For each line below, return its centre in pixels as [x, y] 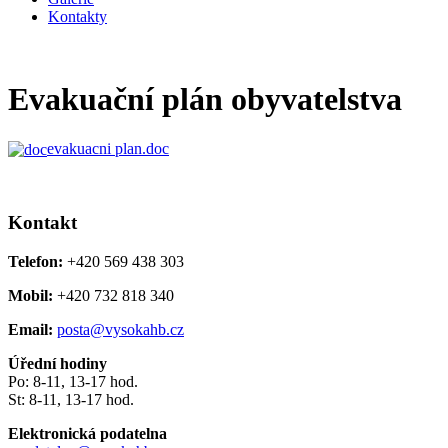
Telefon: [35, 261]
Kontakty [77, 16]
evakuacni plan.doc [108, 148]
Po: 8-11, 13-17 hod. [73, 381]
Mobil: [30, 295]
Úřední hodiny [57, 363]
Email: [30, 329]
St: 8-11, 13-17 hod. [71, 399]
